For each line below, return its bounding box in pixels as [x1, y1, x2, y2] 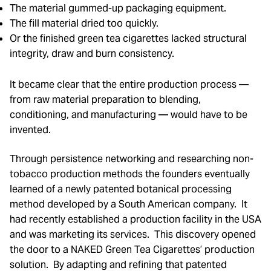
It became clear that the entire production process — [10, 77, 249, 91]
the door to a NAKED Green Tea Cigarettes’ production [10, 243, 255, 256]
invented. [10, 123, 51, 136]
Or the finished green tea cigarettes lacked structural [10, 32, 247, 45]
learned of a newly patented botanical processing [10, 182, 232, 195]
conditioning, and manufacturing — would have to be [10, 108, 247, 121]
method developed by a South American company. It [10, 197, 247, 211]
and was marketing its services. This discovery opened [10, 227, 256, 241]
